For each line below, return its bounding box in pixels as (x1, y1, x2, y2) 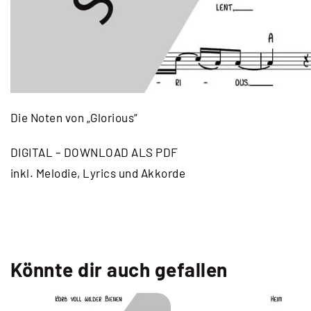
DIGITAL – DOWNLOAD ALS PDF (10, 145, 178, 160)
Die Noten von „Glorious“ (10, 110, 138, 125)
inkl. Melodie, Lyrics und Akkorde (10, 166, 186, 180)
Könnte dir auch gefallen (10, 258, 228, 282)
